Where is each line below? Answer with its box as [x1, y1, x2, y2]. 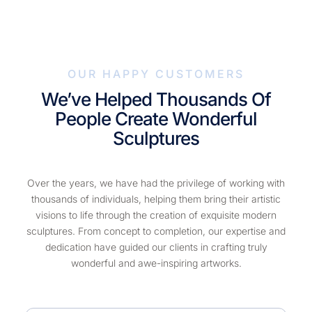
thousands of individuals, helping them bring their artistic [31, 192, 281, 205]
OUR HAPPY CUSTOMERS [68, 66, 244, 81]
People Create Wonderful [55, 108, 257, 130]
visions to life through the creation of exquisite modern [36, 208, 276, 221]
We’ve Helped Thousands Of [41, 88, 271, 111]
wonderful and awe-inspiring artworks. [70, 256, 242, 269]
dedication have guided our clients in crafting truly [45, 240, 267, 253]
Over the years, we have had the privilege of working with [27, 176, 285, 189]
